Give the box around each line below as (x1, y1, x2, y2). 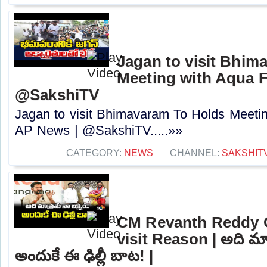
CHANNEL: (170, 147, 222, 159)
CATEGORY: (66, 147, 124, 159)
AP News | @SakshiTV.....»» (15, 123, 182, 138)
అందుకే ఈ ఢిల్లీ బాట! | (15, 247, 154, 264)
